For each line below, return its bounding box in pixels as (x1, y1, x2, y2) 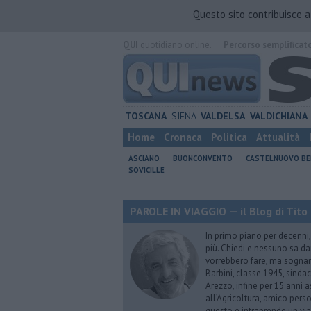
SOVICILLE (128, 165, 165, 175)
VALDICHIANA (249, 110, 308, 122)
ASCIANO (128, 153, 160, 163)
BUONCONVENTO (173, 153, 233, 163)
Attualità (256, 131, 300, 144)
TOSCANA (125, 110, 167, 122)
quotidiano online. (138, 39, 211, 51)
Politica (211, 131, 247, 144)
